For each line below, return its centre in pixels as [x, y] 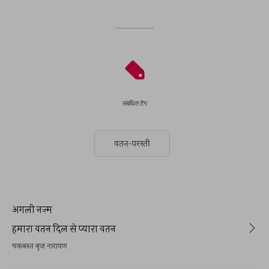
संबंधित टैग [134, 103]
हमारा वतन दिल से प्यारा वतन [64, 228]
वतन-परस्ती [132, 143]
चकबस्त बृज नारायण [40, 247]
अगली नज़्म [32, 209]
